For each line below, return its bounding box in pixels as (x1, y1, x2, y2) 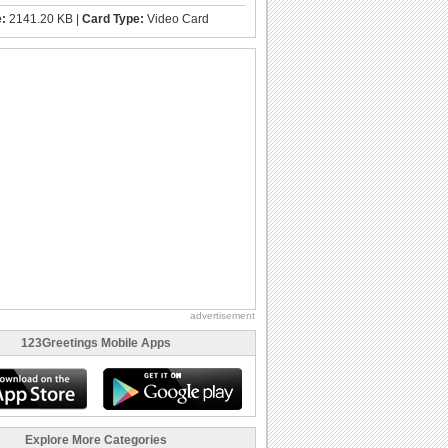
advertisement (190, 309, 255, 321)
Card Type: (82, 11, 144, 26)
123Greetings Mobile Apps (21, 335, 171, 350)
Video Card (144, 11, 209, 26)
